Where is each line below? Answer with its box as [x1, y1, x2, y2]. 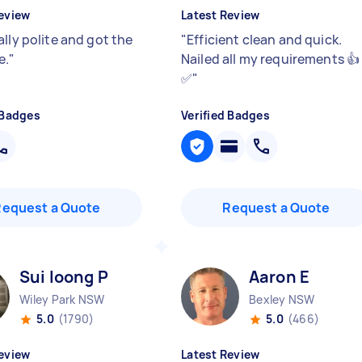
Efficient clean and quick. [187, 31, 343, 48]
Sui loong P [19, 266, 108, 288]
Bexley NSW [249, 292, 315, 307]
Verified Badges [181, 107, 270, 123]
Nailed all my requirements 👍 [181, 50, 360, 68]
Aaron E [249, 266, 310, 288]
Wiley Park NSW [19, 292, 105, 307]
